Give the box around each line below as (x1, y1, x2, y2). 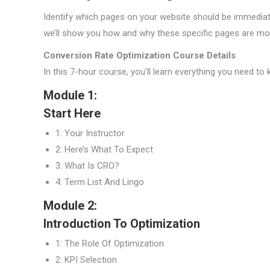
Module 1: (43, 88, 97, 103)
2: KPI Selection (55, 254, 117, 266)
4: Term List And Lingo (55, 177, 144, 188)
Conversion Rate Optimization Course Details (43, 50, 236, 61)
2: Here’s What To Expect (55, 144, 153, 155)
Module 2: (43, 198, 97, 213)
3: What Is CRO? (55, 160, 119, 172)
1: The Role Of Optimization (55, 238, 164, 250)
